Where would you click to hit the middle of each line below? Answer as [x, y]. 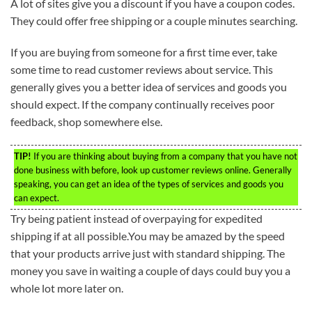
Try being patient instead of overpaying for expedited [136, 219]
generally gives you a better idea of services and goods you [149, 87]
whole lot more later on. [67, 288]
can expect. [37, 198]
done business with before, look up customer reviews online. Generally [153, 170]
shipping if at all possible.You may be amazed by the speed [148, 236]
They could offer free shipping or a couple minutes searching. [154, 20]
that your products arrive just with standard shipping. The [148, 253]
